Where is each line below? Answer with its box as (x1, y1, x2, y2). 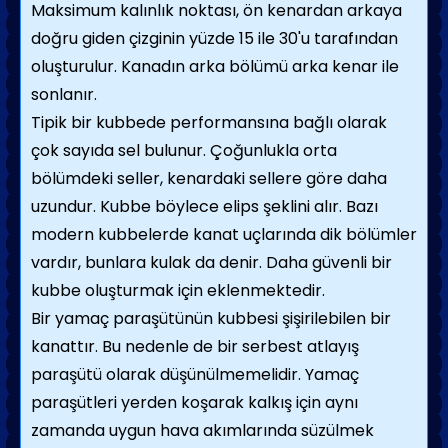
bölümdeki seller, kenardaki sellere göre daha (31, 167, 387, 190)
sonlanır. (31, 83, 97, 106)
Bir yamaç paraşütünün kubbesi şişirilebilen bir (31, 307, 391, 330)
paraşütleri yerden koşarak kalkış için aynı (31, 391, 358, 414)
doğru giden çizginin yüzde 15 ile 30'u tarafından (31, 27, 398, 50)
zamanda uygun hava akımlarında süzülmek (31, 419, 374, 442)
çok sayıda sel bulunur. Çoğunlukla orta (31, 139, 337, 162)
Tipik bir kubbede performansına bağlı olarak (31, 111, 387, 134)
